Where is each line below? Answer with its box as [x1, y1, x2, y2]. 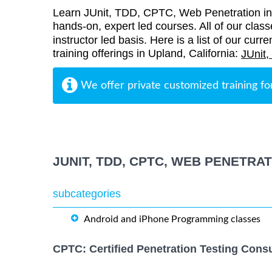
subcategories [53, 188, 121, 200]
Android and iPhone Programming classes [84, 214, 260, 225]
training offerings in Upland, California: [53, 47, 241, 60]
